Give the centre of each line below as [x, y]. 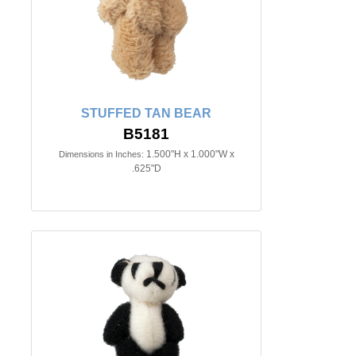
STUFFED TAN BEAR [146, 114]
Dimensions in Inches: [101, 155]
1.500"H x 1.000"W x [190, 155]
